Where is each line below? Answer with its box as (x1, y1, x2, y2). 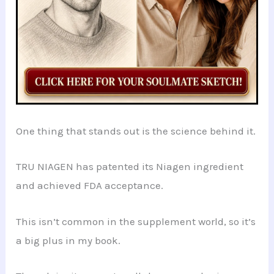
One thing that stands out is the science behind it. (16, 125, 256, 138)
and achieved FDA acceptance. (16, 179, 164, 192)
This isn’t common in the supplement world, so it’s (16, 215, 256, 228)
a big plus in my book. (16, 234, 121, 246)
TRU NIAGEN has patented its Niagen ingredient (16, 160, 244, 173)
